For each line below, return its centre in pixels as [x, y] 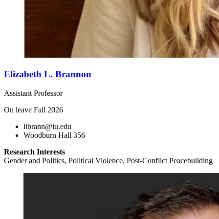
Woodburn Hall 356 [54, 135]
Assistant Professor [33, 93]
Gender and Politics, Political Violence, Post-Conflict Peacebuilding [108, 160]
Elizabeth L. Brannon [48, 74]
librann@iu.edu [47, 126]
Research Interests [34, 152]
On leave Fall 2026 [33, 109]
